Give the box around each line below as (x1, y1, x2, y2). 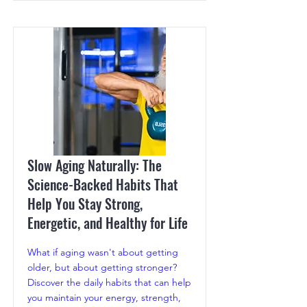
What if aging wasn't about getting (27, 246, 178, 259)
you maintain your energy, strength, (27, 291, 181, 304)
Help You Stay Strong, (27, 193, 143, 214)
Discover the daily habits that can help (27, 276, 191, 289)
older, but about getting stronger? (27, 261, 177, 274)
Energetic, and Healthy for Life (27, 212, 188, 234)
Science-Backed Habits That (27, 174, 178, 195)
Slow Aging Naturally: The (27, 155, 162, 176)
